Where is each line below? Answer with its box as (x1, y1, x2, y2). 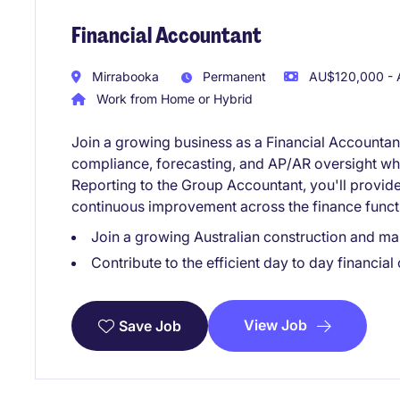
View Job (244, 316, 307, 335)
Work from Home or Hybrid (93, 91, 253, 107)
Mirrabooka (88, 68, 159, 84)
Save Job (119, 317, 181, 336)
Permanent (199, 68, 266, 84)
